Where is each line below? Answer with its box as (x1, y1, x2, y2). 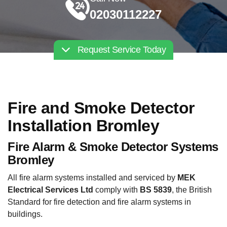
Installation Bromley (8, 117, 159, 135)
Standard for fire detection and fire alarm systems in (8, 198, 191, 206)
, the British (172, 185, 212, 194)
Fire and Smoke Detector (8, 99, 195, 117)
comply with (93, 185, 140, 194)
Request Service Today (75, 45, 166, 55)
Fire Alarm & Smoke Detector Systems (8, 139, 218, 154)
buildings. (8, 210, 43, 218)
